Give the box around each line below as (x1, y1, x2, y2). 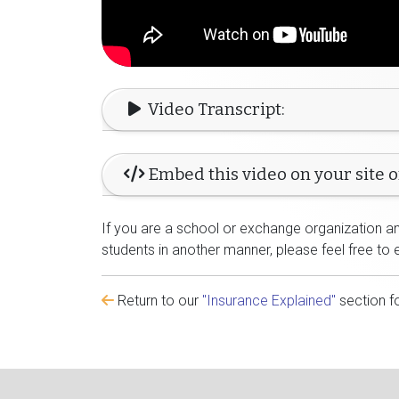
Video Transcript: (144, 99, 286, 119)
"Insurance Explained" (202, 291, 336, 309)
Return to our (114, 291, 202, 309)
